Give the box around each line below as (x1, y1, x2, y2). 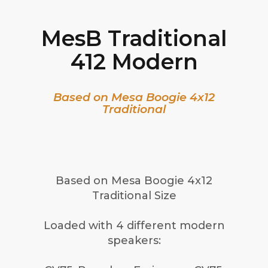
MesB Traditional (41, 25, 227, 52)
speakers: (107, 234, 161, 248)
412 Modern (70, 48, 198, 75)
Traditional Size (92, 189, 176, 203)
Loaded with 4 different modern (43, 219, 225, 233)
